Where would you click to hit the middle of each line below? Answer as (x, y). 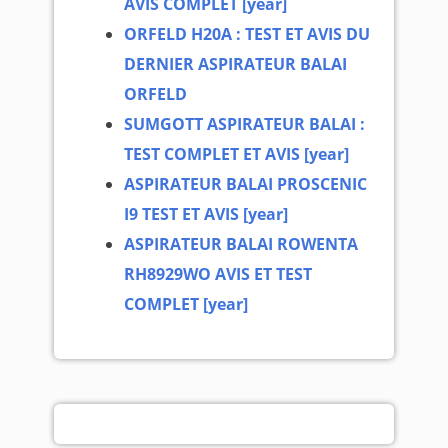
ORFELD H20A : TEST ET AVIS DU (247, 33)
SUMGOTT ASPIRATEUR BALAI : (245, 123)
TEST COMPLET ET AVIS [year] (237, 153)
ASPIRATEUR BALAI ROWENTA (241, 243)
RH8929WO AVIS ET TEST (218, 273)
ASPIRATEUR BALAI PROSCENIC (246, 183)
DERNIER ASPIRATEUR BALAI (236, 63)
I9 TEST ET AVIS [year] (206, 213)
